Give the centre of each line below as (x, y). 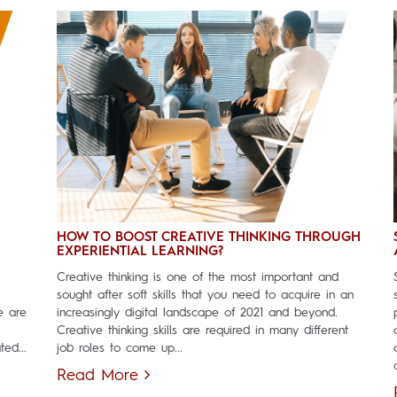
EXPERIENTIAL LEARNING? (140, 252)
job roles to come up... (120, 348)
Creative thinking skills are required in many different (202, 330)
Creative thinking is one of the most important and (198, 277)
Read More (101, 375)
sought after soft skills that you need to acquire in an (205, 295)
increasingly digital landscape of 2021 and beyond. (197, 312)
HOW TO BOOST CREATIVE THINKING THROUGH (209, 237)
